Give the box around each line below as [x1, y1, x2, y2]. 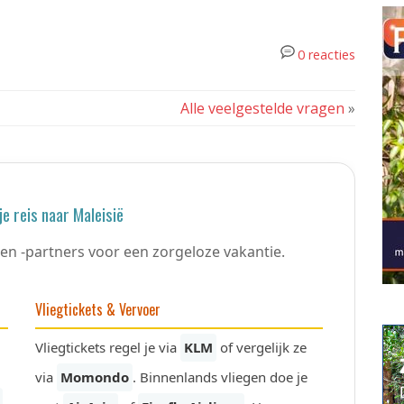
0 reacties [298, 46, 355, 63]
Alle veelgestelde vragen [180, 98, 344, 118]
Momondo [60, 368, 129, 386]
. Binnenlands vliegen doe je [133, 368, 308, 386]
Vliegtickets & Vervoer [35, 298, 161, 320]
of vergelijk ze [216, 338, 307, 356]
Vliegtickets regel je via [35, 338, 180, 356]
